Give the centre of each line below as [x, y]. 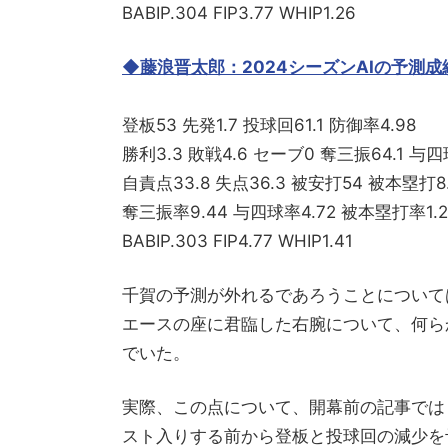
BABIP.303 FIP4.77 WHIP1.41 [237, 241]
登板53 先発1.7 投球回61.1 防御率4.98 [269, 125]
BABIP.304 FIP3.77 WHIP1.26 [239, 13]
